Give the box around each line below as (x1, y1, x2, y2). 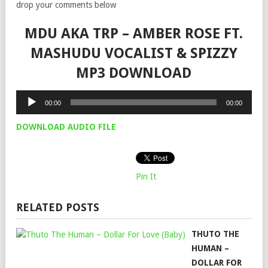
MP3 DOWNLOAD (76, 65, 192, 81)
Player (16, 105, 38, 115)
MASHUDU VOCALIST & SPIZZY (30, 45, 237, 62)
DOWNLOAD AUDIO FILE (16, 122, 116, 132)
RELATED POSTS (16, 201, 99, 214)
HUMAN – (191, 243, 229, 253)
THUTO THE (191, 229, 239, 239)
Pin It (136, 172, 156, 181)
